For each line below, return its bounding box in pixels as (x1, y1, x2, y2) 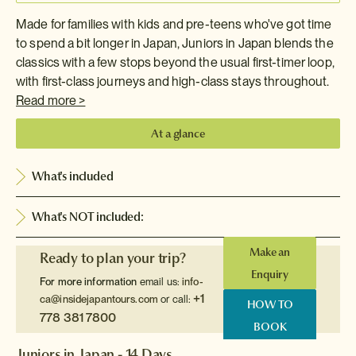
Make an (250, 244, 291, 260)
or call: (158, 293, 194, 305)
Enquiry (251, 266, 289, 282)
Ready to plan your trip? (40, 249, 186, 268)
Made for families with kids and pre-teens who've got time (16, 17, 332, 32)
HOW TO (246, 296, 293, 312)
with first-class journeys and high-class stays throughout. (16, 74, 330, 89)
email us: (137, 276, 183, 288)
